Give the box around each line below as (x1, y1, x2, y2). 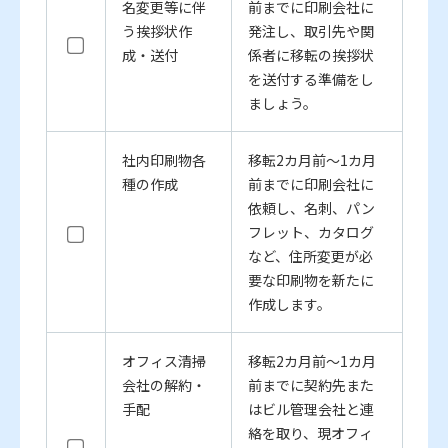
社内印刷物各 (121, 150, 206, 171)
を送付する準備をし (247, 69, 374, 90)
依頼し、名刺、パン (247, 198, 375, 219)
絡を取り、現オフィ (247, 423, 373, 444)
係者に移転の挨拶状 (247, 45, 374, 66)
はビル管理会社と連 (247, 399, 374, 420)
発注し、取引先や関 (247, 21, 374, 42)
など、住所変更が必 (247, 246, 373, 267)
